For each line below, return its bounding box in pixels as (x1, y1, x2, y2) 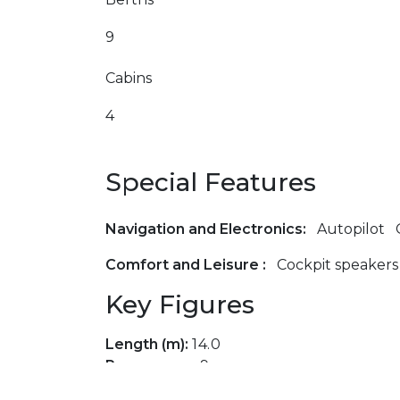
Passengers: (105, 357, 200, 375)
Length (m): (105, 336, 192, 354)
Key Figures (105, 289, 254, 321)
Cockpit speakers (277, 256, 398, 274)
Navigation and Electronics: (105, 221, 310, 238)
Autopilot (317, 221, 385, 238)
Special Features (105, 167, 316, 198)
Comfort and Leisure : (105, 256, 270, 274)
